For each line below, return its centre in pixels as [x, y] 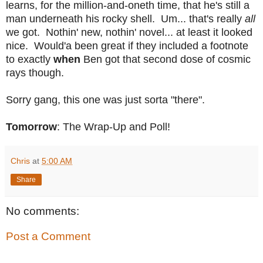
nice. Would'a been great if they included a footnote [127, 45]
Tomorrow [31, 127]
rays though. [35, 73]
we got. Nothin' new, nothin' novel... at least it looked [129, 32]
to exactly [30, 59]
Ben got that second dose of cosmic [167, 59]
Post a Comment [48, 237]
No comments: [43, 211]
